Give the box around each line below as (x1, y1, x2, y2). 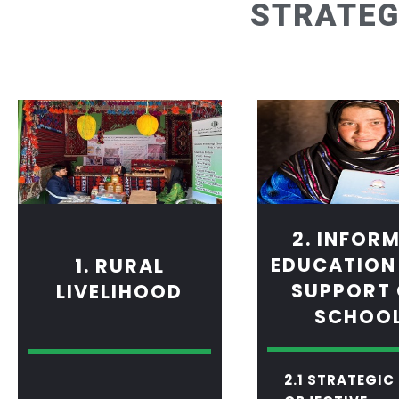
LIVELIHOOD (56, 279, 183, 305)
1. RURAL (74, 253, 165, 280)
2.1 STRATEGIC (283, 370, 395, 390)
